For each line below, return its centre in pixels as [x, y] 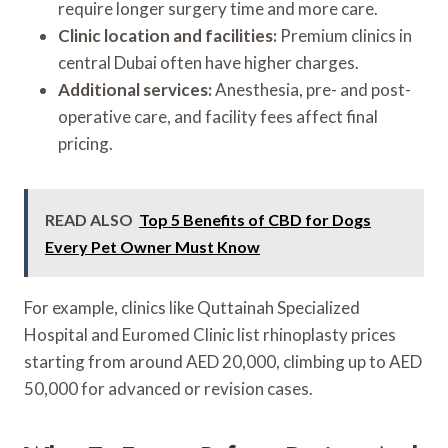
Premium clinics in [344, 35]
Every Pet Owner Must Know [152, 246]
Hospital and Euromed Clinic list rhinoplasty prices [210, 334]
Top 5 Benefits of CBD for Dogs [255, 219]
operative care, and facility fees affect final [218, 116]
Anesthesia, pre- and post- [311, 89]
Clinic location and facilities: [167, 35]
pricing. [85, 143]
